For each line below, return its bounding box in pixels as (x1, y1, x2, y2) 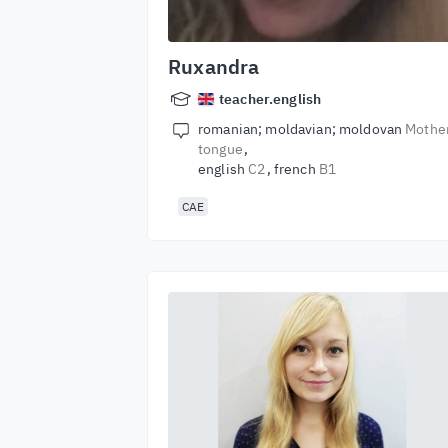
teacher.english (219, 90, 322, 108)
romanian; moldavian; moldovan (198, 120, 406, 138)
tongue (198, 140, 243, 158)
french (273, 160, 319, 178)
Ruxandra (168, 53, 260, 80)
